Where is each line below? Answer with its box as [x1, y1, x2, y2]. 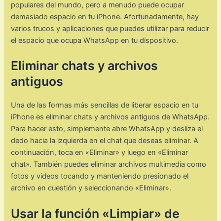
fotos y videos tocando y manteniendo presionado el [11, 172, 189, 181]
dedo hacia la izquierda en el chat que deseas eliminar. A [11, 136, 199, 146]
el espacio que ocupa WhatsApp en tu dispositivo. [11, 36, 179, 45]
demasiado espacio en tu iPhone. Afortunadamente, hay [11, 12, 199, 22]
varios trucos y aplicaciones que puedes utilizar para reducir [11, 24, 210, 34]
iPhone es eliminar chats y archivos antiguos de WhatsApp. [11, 112, 210, 122]
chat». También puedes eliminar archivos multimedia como [11, 160, 207, 169]
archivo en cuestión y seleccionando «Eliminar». [11, 184, 172, 193]
